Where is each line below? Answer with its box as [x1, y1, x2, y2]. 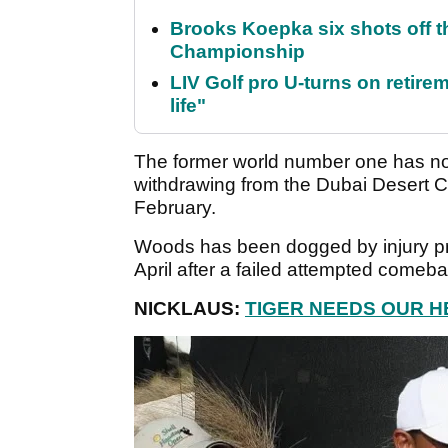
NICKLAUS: [134, 298, 245, 320]
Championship [170, 41, 305, 63]
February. [134, 197, 216, 219]
